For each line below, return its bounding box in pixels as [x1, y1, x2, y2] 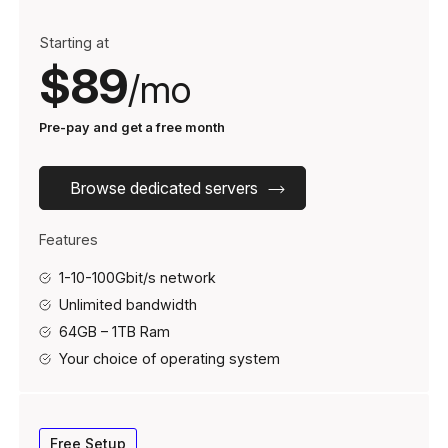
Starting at [39, 33, 109, 51]
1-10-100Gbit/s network [59, 268, 216, 286]
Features [39, 230, 98, 248]
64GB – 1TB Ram [59, 322, 170, 340]
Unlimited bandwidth [59, 295, 197, 313]
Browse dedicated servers [70, 177, 258, 198]
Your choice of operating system [59, 349, 280, 367]
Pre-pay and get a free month [39, 119, 225, 135]
